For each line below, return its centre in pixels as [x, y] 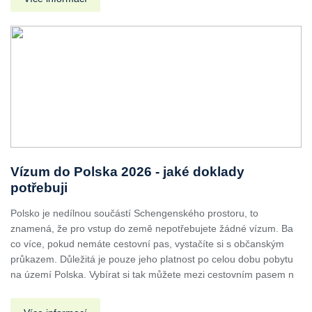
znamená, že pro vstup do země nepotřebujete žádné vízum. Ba [152, 228]
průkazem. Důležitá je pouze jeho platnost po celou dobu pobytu [152, 259]
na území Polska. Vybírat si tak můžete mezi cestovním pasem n [152, 274]
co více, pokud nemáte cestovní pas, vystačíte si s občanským [147, 243]
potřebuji [39, 187]
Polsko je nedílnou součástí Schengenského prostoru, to [134, 213]
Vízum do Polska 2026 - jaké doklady [127, 171]
